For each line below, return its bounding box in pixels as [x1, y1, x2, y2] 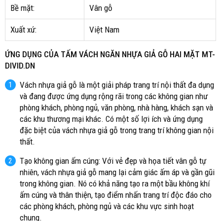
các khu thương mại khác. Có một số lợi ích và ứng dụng [20, 114, 203, 124]
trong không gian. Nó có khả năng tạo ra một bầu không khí [20, 179, 210, 189]
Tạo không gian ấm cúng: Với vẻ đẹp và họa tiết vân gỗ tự [20, 156, 206, 166]
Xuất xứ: [10, 25, 37, 35]
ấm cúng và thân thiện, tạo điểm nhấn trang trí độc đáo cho [20, 190, 212, 200]
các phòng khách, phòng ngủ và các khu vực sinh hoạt [20, 201, 194, 212]
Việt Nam [89, 25, 119, 35]
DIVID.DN [5, 61, 35, 71]
